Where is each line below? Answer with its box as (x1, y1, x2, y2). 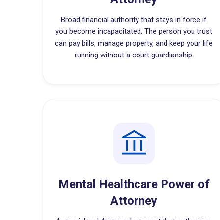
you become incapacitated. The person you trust (55, 27, 213, 36)
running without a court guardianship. (74, 51, 193, 59)
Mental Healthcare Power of (58, 177, 210, 191)
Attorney (110, 194, 158, 208)
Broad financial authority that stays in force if (61, 15, 207, 24)
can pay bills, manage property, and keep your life (55, 39, 213, 48)
